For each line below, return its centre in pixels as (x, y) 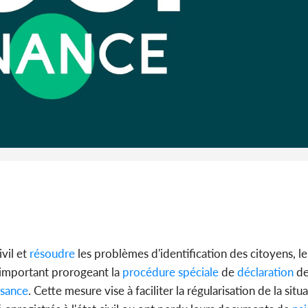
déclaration (264, 272)
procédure (147, 272)
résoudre (51, 254)
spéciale (197, 272)
